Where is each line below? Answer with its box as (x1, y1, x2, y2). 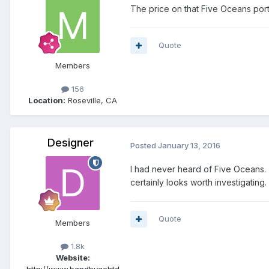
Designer (47, 136, 94, 150)
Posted (130, 140, 158, 150)
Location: (28, 95, 65, 106)
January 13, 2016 (158, 140, 220, 150)
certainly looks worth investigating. (130, 177, 267, 188)
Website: (55, 253, 90, 263)
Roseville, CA (65, 95, 117, 106)
